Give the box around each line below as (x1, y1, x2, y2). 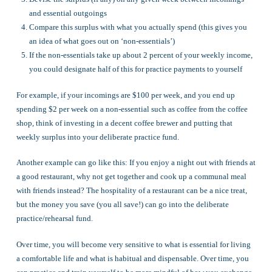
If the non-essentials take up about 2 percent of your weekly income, (29, 50, 253, 60)
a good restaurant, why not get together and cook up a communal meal (16, 172, 246, 182)
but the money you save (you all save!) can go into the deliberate (16, 200, 229, 209)
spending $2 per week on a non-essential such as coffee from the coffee (16, 104, 248, 114)
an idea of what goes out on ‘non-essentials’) (29, 36, 175, 46)
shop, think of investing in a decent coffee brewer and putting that (16, 118, 233, 127)
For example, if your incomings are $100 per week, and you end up (16, 90, 235, 100)
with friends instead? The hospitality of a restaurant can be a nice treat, (16, 186, 247, 195)
